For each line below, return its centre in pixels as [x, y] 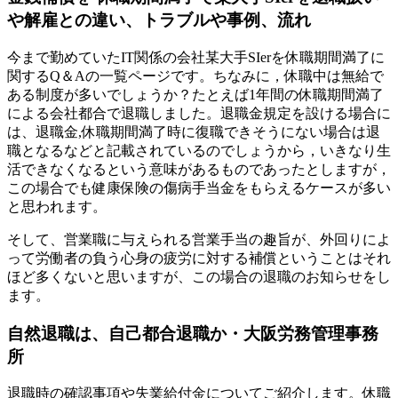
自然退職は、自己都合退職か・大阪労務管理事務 [193, 333]
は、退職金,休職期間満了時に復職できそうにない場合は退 [194, 131]
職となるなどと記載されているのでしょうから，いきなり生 [199, 150]
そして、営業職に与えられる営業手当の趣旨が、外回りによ [199, 239]
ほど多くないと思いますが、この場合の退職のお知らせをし [199, 276]
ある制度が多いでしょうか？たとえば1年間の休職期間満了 [195, 94]
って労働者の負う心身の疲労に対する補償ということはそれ [199, 258]
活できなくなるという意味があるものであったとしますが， [199, 169]
